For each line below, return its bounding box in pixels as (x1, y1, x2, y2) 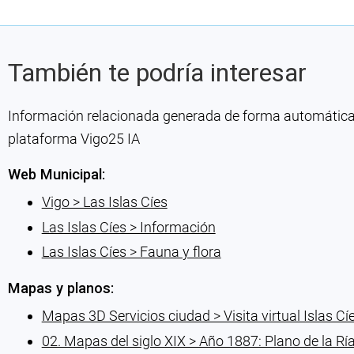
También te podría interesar (7, 58, 307, 88)
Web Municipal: (7, 166, 105, 183)
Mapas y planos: (7, 280, 114, 297)
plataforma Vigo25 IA (7, 130, 140, 148)
